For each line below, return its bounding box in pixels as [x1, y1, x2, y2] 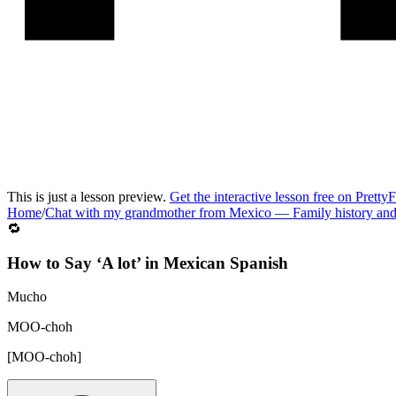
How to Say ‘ [7, 253, 102, 272]
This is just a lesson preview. [7, 189, 170, 204]
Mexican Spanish [164, 253, 288, 272]
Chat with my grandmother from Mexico [45, 205, 271, 220]
